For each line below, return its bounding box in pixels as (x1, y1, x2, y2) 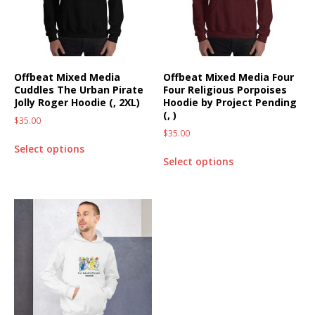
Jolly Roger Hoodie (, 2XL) (14, 96, 140, 110)
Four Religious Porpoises (163, 83, 288, 97)
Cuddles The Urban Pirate (14, 83, 143, 97)
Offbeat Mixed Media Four (163, 70, 295, 84)
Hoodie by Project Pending (163, 96, 297, 110)
